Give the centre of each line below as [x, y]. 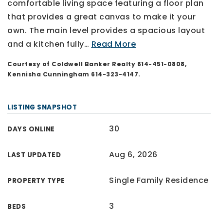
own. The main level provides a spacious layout [106, 30]
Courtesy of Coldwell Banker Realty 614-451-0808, [97, 64]
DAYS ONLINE [31, 129]
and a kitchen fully [46, 44]
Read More [113, 44]
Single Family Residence [159, 180]
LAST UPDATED [34, 155]
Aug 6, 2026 [133, 154]
